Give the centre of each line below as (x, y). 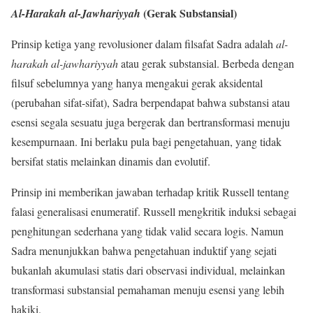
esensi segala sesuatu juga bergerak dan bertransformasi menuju (151, 122)
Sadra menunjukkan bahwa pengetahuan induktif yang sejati (144, 250)
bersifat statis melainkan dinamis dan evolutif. (112, 161)
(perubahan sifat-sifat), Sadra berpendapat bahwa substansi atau (151, 102)
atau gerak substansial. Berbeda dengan (206, 63)
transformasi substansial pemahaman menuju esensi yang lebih (148, 289)
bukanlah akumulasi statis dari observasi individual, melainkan (148, 270)
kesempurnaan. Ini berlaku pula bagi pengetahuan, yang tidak (146, 141)
